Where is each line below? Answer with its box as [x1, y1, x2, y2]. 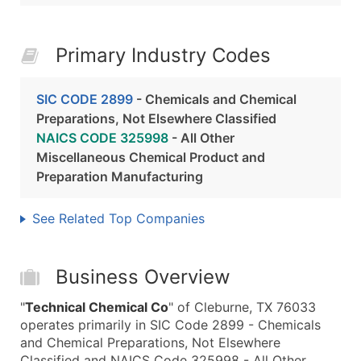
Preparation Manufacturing [36, 168, 203, 185]
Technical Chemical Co [25, 299, 168, 315]
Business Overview [56, 265, 230, 288]
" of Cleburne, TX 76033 [168, 299, 316, 315]
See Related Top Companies [32, 210, 205, 226]
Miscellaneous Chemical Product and [36, 149, 265, 165]
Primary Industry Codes [56, 44, 271, 67]
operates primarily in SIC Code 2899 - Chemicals [20, 317, 321, 333]
